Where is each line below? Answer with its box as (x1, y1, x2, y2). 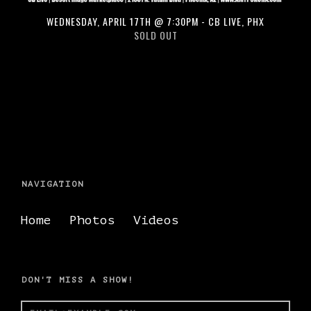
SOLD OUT (134, 27, 178, 42)
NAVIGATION (22, 178, 84, 189)
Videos (133, 212, 179, 227)
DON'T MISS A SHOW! (22, 275, 134, 285)
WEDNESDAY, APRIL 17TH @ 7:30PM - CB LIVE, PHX (47, 13, 265, 28)
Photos (69, 212, 115, 227)
